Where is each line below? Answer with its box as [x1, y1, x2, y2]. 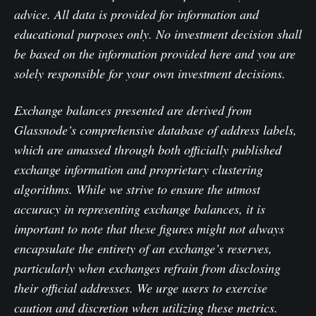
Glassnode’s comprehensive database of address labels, [14, 121, 297, 139]
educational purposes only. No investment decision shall [14, 25, 302, 43]
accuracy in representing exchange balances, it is [14, 200, 265, 218]
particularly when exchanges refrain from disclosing [14, 260, 281, 277]
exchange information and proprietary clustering [14, 161, 263, 178]
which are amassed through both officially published [14, 141, 281, 159]
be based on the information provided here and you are [14, 45, 296, 63]
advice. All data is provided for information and [14, 6, 259, 23]
